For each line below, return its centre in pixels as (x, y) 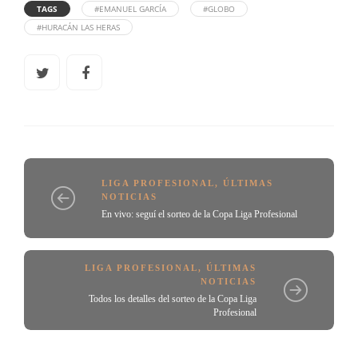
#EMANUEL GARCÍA (130, 9)
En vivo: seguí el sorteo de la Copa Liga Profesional (199, 214)
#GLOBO (219, 9)
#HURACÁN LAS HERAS (78, 27)
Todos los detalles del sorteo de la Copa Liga (173, 299)
